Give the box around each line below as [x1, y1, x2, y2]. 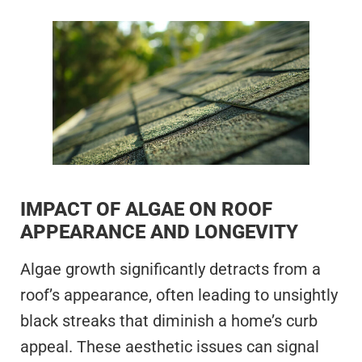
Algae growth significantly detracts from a [20, 259, 321, 279]
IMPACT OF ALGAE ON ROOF [20, 197, 272, 221]
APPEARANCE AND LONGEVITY [20, 220, 298, 243]
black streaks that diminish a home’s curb [20, 310, 318, 330]
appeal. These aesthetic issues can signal [20, 336, 319, 356]
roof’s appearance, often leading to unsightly [20, 284, 338, 305]
